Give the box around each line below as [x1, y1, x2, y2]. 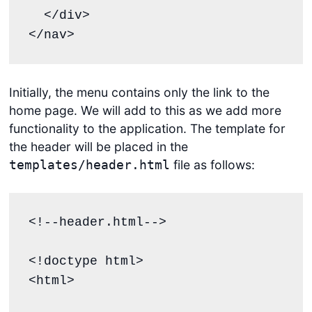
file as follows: [169, 157, 255, 173]
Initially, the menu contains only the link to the [8, 85, 270, 100]
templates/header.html [8, 158, 170, 173]
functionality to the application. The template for [8, 121, 286, 136]
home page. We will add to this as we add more [8, 103, 281, 118]
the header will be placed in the [8, 139, 188, 155]
